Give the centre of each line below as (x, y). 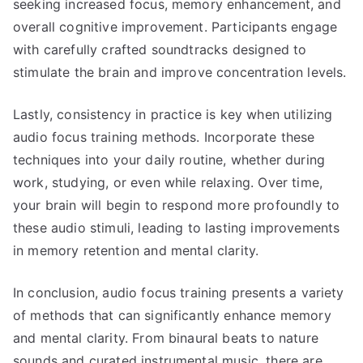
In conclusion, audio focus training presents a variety (179, 293)
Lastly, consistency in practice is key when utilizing (173, 114)
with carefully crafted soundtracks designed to (160, 49)
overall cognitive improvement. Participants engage (175, 27)
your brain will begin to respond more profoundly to (177, 205)
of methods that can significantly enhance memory (172, 315)
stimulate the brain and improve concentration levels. (180, 72)
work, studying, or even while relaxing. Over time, (168, 182)
